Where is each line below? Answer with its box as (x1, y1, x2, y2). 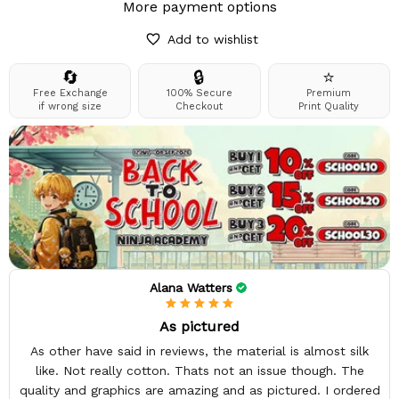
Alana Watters (149, 280, 232, 295)
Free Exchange (32, 87, 108, 100)
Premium (306, 87, 352, 100)
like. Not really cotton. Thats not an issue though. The (35, 362, 364, 378)
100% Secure (166, 87, 232, 100)
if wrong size (38, 101, 102, 113)
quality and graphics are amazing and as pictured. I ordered (19, 382, 380, 397)
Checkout (175, 101, 224, 113)
